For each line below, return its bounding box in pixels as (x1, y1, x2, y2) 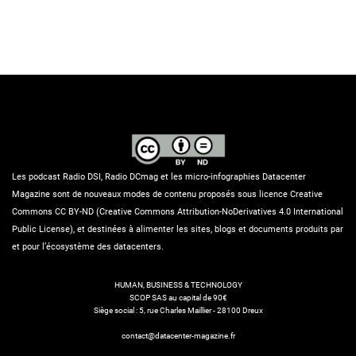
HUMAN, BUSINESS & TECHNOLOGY (114, 280, 242, 289)
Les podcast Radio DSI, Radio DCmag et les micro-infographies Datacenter (12, 171, 306, 182)
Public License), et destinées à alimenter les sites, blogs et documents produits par (12, 223, 343, 234)
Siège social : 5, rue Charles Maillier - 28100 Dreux (93, 305, 263, 315)
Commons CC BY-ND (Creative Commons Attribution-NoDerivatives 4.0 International (12, 206, 343, 217)
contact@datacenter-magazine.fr (121, 331, 235, 340)
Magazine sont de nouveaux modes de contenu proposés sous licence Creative (12, 188, 323, 199)
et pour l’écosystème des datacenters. (12, 241, 164, 252)
